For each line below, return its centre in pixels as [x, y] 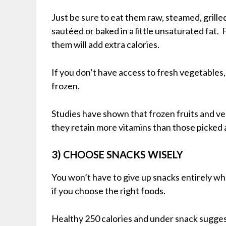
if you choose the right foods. [108, 190]
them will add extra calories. [105, 44]
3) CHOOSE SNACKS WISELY [117, 154]
